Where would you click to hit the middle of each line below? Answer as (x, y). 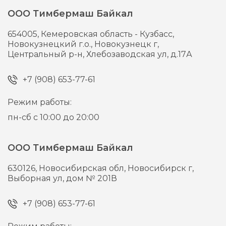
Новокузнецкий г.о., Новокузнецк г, (83, 44)
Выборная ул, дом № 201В (63, 179)
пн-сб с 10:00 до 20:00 (54, 118)
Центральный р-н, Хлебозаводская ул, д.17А (100, 54)
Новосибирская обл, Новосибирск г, (117, 168)
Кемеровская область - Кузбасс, (108, 34)
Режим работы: (40, 102)
